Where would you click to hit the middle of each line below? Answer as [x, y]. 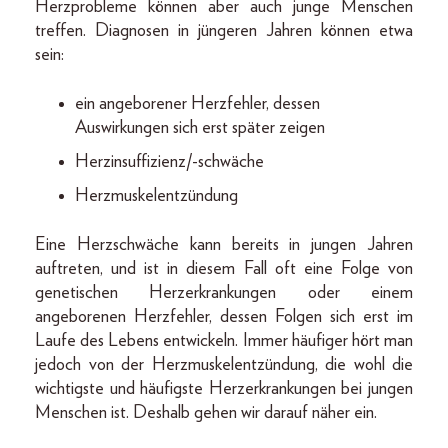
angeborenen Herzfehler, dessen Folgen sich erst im [224, 316]
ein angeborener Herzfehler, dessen [197, 103]
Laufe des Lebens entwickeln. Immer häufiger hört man [224, 340]
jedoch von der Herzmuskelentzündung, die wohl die [224, 364]
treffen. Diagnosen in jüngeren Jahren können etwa [224, 30]
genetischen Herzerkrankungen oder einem [224, 292]
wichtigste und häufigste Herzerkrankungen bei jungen [224, 388]
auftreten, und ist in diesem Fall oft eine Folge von [224, 268]
